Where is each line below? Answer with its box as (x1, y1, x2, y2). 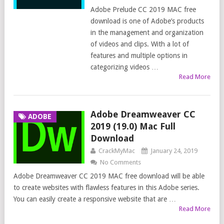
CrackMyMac (98, 147, 135, 155)
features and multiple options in (90, 51, 187, 60)
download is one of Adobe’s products (90, 17, 204, 25)
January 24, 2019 (150, 147, 197, 155)
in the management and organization (90, 28, 203, 37)
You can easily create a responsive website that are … (13, 195, 176, 203)
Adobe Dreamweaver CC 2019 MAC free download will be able (13, 172, 204, 180)
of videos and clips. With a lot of (90, 40, 189, 48)
